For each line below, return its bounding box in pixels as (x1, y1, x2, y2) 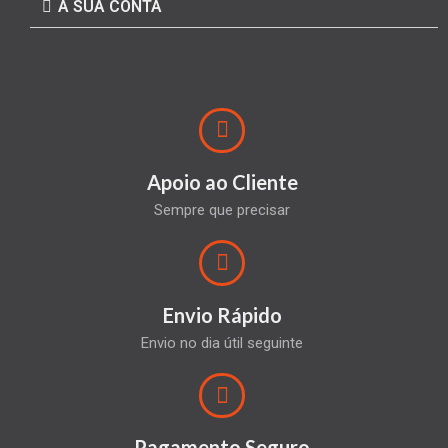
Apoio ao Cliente (146, 170, 298, 195)
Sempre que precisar (154, 201, 290, 220)
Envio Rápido (162, 302, 282, 327)
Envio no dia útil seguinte (141, 333, 303, 352)
